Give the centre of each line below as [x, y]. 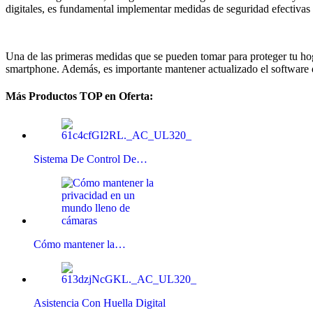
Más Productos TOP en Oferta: [79, 96]
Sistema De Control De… [90, 159]
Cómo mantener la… [80, 244]
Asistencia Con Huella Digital [100, 303]
